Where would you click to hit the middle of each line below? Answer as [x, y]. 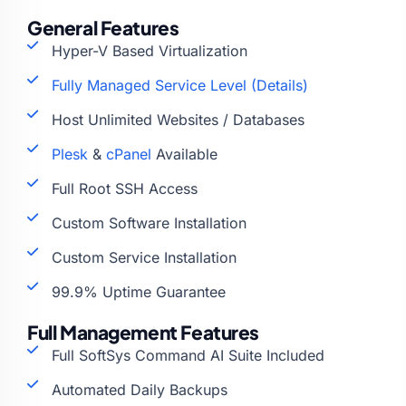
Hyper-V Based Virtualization [149, 50]
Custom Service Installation [144, 257]
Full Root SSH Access [124, 188]
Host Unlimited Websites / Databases [178, 119]
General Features [103, 27]
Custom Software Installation [149, 222]
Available [184, 154]
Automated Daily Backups [139, 389]
